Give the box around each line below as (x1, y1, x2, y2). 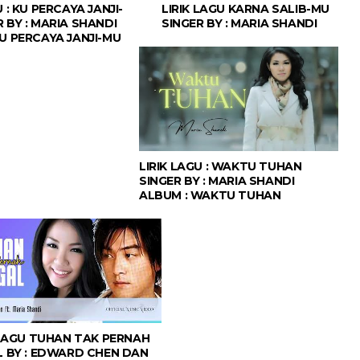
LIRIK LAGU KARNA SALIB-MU (162, 2, 330, 17)
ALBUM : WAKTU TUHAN (139, 188, 281, 203)
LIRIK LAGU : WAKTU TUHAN (139, 159, 302, 174)
